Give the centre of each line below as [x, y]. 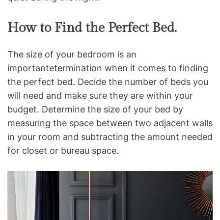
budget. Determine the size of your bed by [95, 110]
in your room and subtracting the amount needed [110, 137]
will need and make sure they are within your [100, 96]
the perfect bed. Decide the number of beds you [108, 82]
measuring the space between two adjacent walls [110, 123]
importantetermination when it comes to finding [108, 68]
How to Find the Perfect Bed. [92, 28]
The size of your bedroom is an [72, 55]
